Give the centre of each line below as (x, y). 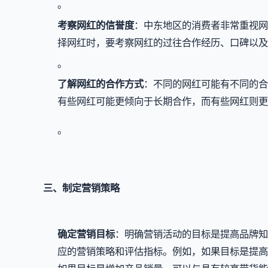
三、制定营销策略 (81, 188)
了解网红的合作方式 (100, 84)
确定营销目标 (86, 234)
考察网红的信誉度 (96, 25)
